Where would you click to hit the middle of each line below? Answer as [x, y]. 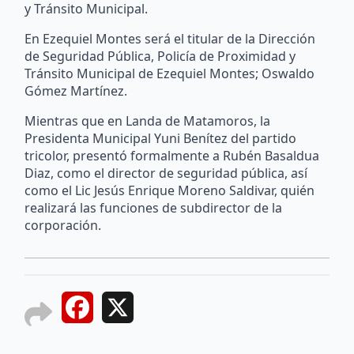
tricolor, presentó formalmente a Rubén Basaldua [172, 155]
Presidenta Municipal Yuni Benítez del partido [161, 138]
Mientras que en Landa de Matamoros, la [148, 121]
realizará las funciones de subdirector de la [154, 207]
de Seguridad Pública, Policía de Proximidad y [160, 56]
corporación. [63, 225]
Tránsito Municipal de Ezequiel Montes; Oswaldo [170, 73]
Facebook [122, 309]
